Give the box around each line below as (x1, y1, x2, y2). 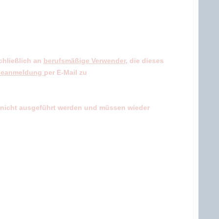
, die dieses (126, 57, 164, 65)
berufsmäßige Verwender (44, 57, 126, 65)
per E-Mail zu (44, 68, 87, 76)
